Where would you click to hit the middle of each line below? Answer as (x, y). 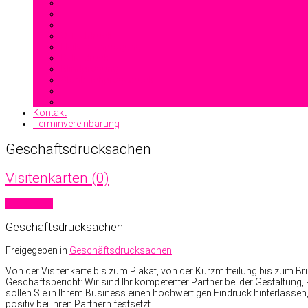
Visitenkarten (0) (57, 178)
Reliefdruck (85, 58)
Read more (29, 204)
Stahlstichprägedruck (107, 80)
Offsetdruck (86, 36)
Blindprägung (89, 69)
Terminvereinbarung (76, 124)
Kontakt (50, 113)
